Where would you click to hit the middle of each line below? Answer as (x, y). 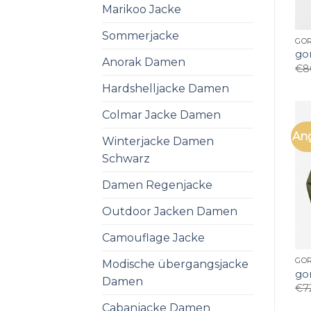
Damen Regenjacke (157, 185)
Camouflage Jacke (153, 237)
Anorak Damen (144, 62)
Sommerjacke (141, 35)
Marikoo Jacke (142, 9)
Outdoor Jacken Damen (170, 211)
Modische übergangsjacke (175, 264)
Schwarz (126, 158)
